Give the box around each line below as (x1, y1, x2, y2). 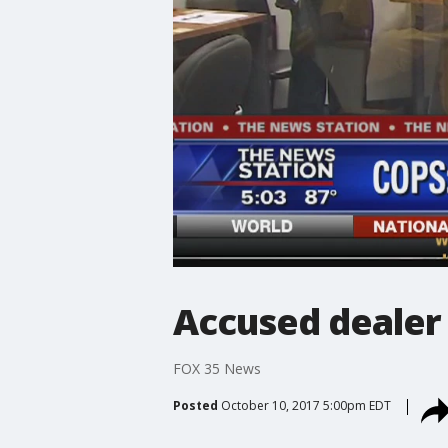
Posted (172, 396, 218, 414)
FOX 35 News (172, 358, 261, 378)
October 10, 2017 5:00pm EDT (220, 396, 391, 414)
